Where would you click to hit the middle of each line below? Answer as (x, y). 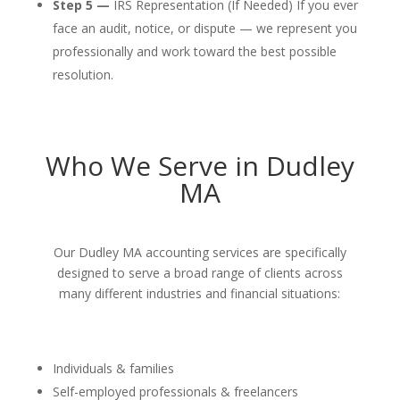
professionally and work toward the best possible (194, 51)
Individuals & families (113, 368)
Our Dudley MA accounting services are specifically (200, 252)
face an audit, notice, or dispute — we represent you (204, 28)
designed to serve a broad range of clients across (200, 273)
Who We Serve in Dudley (200, 166)
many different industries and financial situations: (200, 293)
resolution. (83, 75)
